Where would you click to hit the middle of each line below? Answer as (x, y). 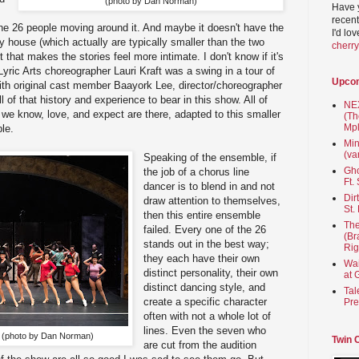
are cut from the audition (200, 345)
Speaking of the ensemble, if (210, 157)
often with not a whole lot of (208, 316)
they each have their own (202, 258)
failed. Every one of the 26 (205, 229)
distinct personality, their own (211, 272)
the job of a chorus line (197, 171)
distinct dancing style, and (205, 287)
